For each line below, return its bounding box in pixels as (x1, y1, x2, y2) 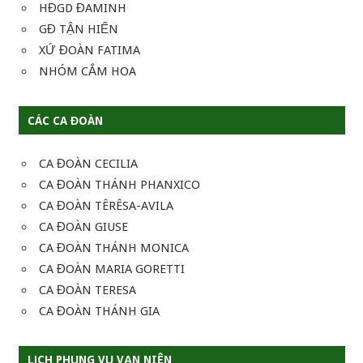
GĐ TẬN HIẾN (39, 22, 118, 37)
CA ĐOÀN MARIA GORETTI (39, 261, 185, 276)
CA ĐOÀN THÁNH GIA (39, 303, 160, 318)
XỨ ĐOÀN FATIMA (39, 43, 140, 58)
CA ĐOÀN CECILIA (39, 156, 138, 171)
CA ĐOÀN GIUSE (39, 219, 128, 234)
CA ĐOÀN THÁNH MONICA (39, 240, 189, 255)
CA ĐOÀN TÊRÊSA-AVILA (39, 198, 173, 213)
